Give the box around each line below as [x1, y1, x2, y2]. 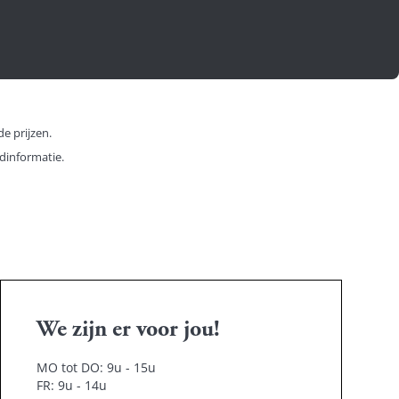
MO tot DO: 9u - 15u [37, 359, 156, 377]
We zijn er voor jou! [37, 319, 220, 343]
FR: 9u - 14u [37, 377, 107, 395]
